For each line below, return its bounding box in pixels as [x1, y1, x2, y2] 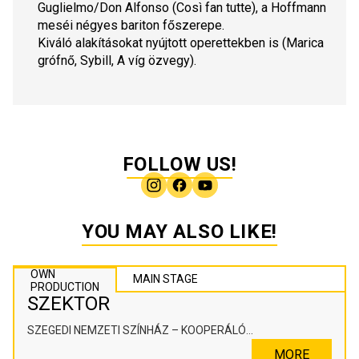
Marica [286, 35, 324, 51]
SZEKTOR [27, 292, 110, 316]
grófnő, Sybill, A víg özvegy [38, 53, 190, 69]
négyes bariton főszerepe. [76, 18, 224, 34]
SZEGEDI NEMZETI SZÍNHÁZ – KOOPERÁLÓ [27, 324, 246, 337]
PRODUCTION [30, 280, 99, 294]
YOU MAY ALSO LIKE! [82, 220, 277, 244]
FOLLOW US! [122, 153, 237, 176]
